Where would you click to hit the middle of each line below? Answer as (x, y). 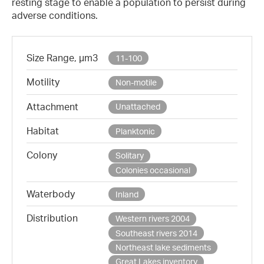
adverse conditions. (55, 15)
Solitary (129, 156)
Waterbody (51, 194)
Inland (127, 194)
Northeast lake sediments (163, 247)
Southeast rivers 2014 (156, 233)
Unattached (138, 107)
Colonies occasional (153, 170)
